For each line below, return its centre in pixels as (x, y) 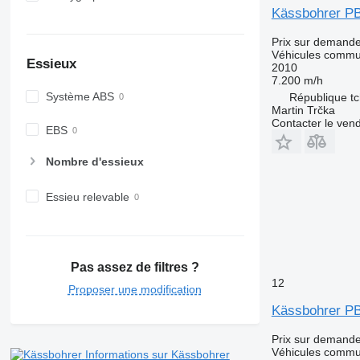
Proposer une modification (135, 290)
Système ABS (80, 97)
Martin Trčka (303, 110)
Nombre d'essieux (94, 161)
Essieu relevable (87, 196)
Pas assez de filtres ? (135, 268)
